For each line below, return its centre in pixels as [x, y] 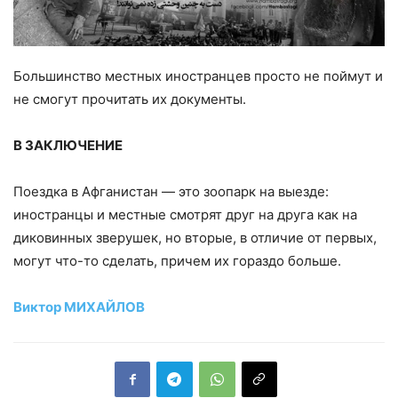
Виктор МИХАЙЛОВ [79, 306]
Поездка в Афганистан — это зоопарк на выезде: [171, 191]
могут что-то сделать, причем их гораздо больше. [177, 260]
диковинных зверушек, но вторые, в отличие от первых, [195, 237]
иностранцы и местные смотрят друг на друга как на [185, 214]
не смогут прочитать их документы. [130, 99]
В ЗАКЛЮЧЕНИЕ [68, 145]
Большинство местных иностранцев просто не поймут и [198, 76]
